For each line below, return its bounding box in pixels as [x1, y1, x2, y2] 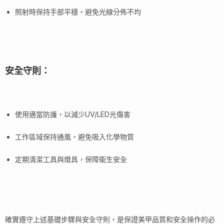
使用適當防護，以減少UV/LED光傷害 [15, 110, 130, 119]
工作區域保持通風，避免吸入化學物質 [15, 132, 134, 141]
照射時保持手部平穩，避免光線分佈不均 [15, 7, 141, 16]
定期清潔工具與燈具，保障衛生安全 [15, 155, 127, 164]
